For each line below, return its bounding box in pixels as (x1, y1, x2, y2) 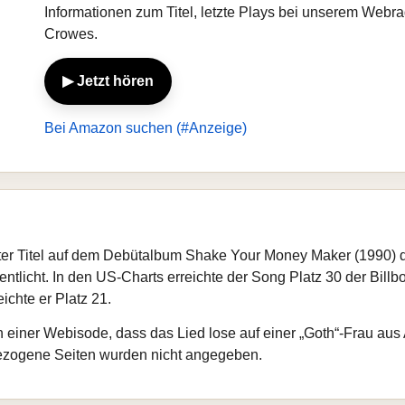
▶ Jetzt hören (62, 73, 154, 89)
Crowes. (44, 26, 98, 42)
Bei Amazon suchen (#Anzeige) (44, 120, 247, 136)
